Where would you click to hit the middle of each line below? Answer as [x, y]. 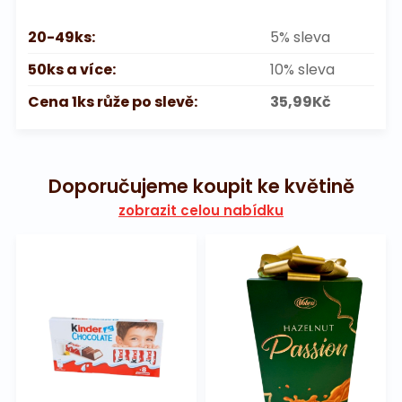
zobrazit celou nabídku [201, 210]
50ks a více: [71, 69]
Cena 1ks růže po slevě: [112, 101]
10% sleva [302, 69]
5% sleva [300, 37]
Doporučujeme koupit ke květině [201, 186]
